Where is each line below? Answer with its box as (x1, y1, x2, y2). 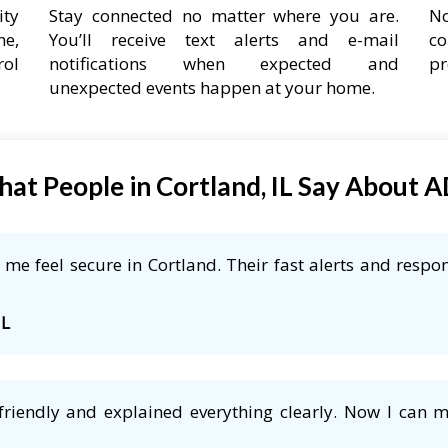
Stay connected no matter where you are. (49, 3, 399, 27)
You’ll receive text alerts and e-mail (49, 27, 399, 51)
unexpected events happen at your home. (49, 75, 375, 99)
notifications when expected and (49, 51, 399, 75)
